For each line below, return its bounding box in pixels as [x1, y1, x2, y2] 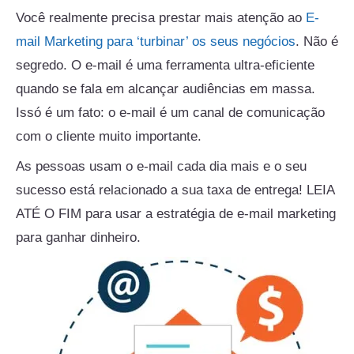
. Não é [296, 33, 338, 49]
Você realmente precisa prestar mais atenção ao [16, 9, 306, 25]
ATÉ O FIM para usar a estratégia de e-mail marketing [16, 206, 336, 222]
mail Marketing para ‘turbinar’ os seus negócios [16, 33, 296, 49]
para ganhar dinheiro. [16, 230, 141, 246]
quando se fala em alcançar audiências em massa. [16, 81, 315, 96]
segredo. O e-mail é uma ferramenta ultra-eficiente [16, 57, 314, 73]
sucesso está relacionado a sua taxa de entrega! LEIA [16, 183, 334, 198]
